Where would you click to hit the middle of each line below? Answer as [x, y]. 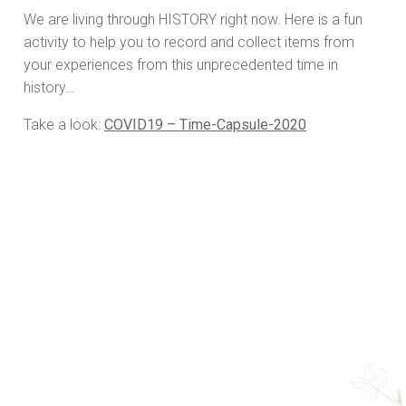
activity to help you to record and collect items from [189, 43]
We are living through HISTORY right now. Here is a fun [193, 20]
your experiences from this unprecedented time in [181, 65]
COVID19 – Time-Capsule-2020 [205, 125]
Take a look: [64, 125]
